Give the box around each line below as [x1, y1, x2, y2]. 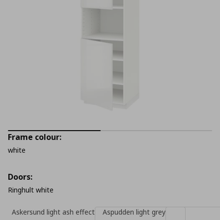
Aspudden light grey [103, 207, 165, 217]
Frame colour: [8, 132, 61, 142]
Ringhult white [8, 185, 54, 194]
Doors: [8, 171, 32, 182]
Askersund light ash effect [12, 207, 95, 217]
